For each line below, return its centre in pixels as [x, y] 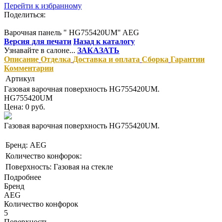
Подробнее [23, 177]
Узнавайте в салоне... [40, 50]
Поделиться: [25, 14]
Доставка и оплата [106, 59]
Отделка [56, 59]
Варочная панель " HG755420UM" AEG [72, 32]
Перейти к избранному [43, 5]
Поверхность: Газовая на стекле [59, 166]
